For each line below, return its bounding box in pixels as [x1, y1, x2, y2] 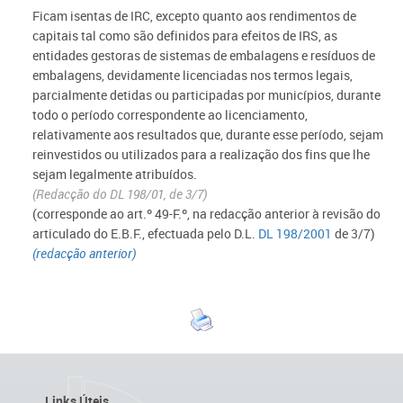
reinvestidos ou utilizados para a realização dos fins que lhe [31, 146, 370, 163]
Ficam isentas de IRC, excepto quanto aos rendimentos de [31, 7, 356, 24]
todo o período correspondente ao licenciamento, [31, 106, 308, 123]
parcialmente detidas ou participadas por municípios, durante [31, 86, 381, 103]
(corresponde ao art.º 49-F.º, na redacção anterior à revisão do [31, 205, 381, 222]
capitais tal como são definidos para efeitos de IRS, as [31, 27, 337, 44]
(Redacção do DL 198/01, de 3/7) [31, 185, 207, 202]
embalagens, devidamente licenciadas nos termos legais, [31, 67, 353, 84]
